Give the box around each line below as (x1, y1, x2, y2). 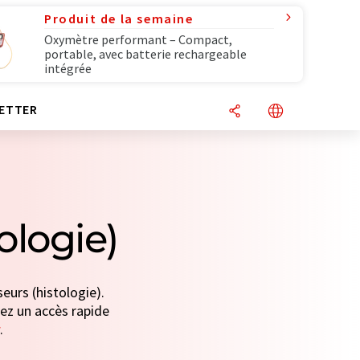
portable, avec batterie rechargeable (44, 46, 247, 62)
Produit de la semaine (44, 10, 194, 27)
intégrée (44, 60, 92, 76)
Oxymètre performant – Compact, (44, 31, 232, 47)
